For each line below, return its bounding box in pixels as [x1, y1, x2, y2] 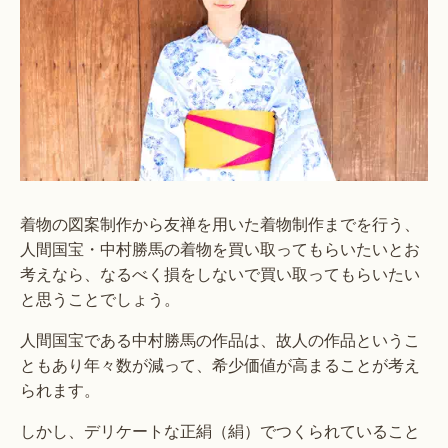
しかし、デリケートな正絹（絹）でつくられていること [20, 419, 420, 443]
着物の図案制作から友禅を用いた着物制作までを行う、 [20, 212, 420, 236]
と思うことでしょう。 [20, 287, 180, 311]
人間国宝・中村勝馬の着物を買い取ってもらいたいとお [20, 237, 420, 261]
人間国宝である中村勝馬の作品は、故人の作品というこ [20, 328, 420, 352]
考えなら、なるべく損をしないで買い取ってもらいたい [20, 262, 420, 286]
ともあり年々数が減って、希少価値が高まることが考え [20, 353, 420, 377]
